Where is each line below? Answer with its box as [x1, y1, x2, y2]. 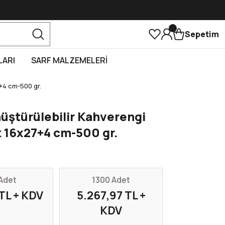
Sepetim [185, 29, 219, 40]
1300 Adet [92, 174, 130, 185]
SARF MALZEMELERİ [31, 55, 107, 66]
